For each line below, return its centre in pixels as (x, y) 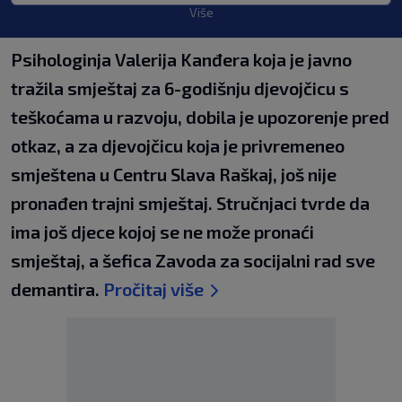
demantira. (57, 289)
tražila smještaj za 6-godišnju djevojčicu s (180, 88)
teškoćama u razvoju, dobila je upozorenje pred (200, 117)
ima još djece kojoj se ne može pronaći (162, 232)
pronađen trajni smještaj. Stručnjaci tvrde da (190, 203)
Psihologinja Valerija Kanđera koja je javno (181, 59)
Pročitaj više (153, 289)
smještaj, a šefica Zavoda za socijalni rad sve (193, 260)
